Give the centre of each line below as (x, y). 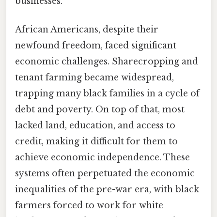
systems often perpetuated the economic (105, 174)
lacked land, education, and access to (95, 126)
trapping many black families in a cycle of (107, 94)
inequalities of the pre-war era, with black (107, 190)
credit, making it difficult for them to (96, 142)
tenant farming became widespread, (94, 78)
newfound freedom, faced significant (96, 46)
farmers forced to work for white (89, 206)
